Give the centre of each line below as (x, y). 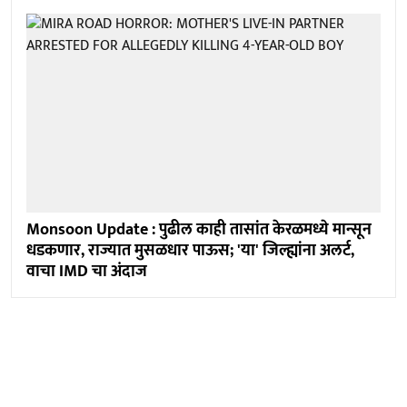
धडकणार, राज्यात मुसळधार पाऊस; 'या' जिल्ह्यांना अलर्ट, (190, 251)
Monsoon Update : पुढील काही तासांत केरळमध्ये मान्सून (199, 230)
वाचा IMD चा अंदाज (87, 272)
